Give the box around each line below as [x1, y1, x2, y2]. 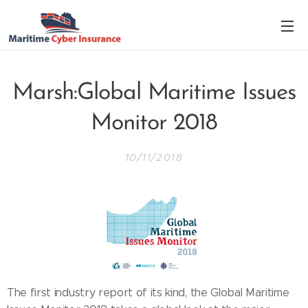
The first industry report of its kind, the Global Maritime [7, 286, 289, 300]
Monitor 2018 [91, 111, 217, 135]
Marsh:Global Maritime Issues [12, 81, 296, 105]
